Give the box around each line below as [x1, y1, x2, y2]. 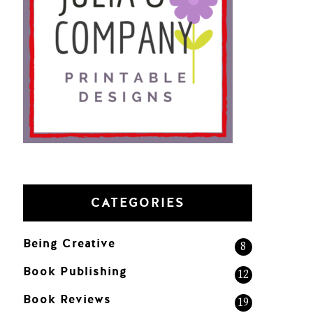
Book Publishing [23, 263, 128, 279]
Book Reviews [23, 291, 112, 307]
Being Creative [23, 235, 116, 252]
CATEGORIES [90, 194, 185, 212]
